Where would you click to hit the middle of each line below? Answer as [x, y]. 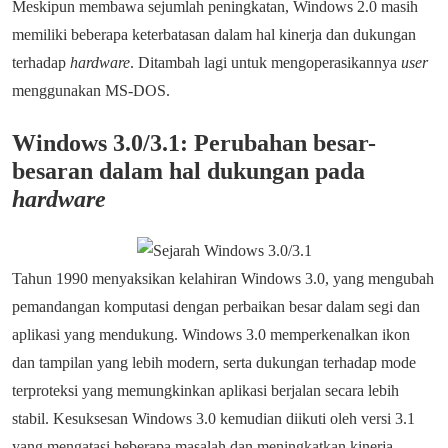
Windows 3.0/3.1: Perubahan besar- [194, 143]
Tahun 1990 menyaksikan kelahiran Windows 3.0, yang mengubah [223, 278]
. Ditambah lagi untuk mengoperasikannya [265, 62]
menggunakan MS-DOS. [91, 90]
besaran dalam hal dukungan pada [188, 171]
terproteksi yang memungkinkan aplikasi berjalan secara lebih [205, 390]
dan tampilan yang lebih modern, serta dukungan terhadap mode [214, 362]
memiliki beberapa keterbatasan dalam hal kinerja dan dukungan [214, 34]
